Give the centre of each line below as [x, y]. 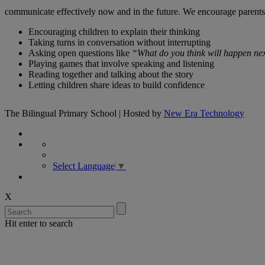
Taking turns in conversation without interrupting [119, 42]
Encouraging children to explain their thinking [114, 31]
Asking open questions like [80, 53]
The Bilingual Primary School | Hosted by [84, 113]
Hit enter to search [39, 224]
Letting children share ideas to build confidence [117, 85]
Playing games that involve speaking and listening [121, 63]
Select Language [84, 166]
